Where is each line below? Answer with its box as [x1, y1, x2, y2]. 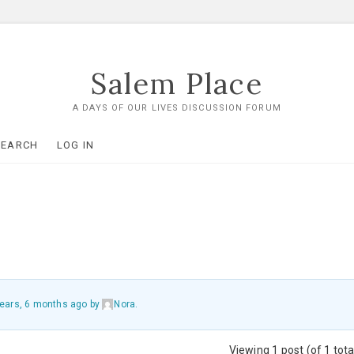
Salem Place [90, 66, 263, 102]
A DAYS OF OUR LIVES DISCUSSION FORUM [73, 103, 281, 113]
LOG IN [56, 139, 95, 151]
